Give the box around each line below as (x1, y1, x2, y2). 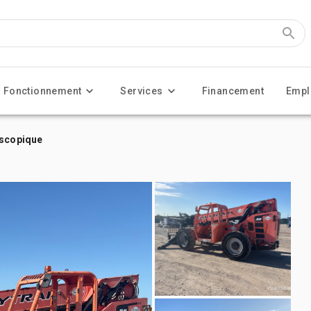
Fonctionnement (3, 85, 82, 96)
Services (120, 85, 163, 96)
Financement (201, 85, 264, 96)
